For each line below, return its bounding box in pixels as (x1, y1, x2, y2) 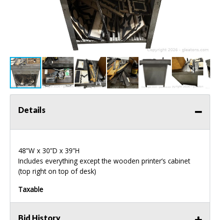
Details (18, 105, 46, 115)
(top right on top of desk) (18, 166, 96, 176)
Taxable (18, 185, 43, 194)
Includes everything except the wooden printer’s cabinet (18, 156, 190, 166)
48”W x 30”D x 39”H (18, 146, 80, 156)
